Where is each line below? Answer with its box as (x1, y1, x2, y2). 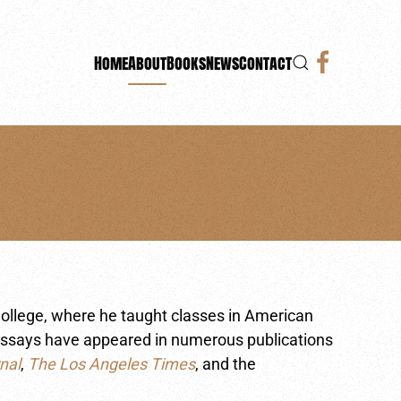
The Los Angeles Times (28, 354, 196, 373)
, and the (195, 354, 257, 373)
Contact (239, 50, 292, 75)
